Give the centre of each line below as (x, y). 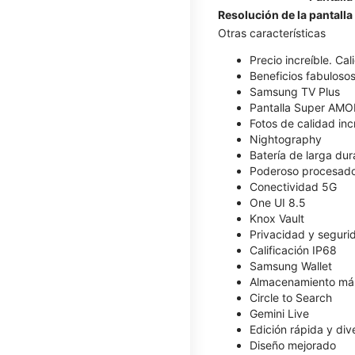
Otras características (272, 32)
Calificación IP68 (293, 250)
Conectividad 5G (293, 186)
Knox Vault (277, 218)
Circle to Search (291, 297)
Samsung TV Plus (295, 91)
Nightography (286, 139)
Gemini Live (279, 313)
